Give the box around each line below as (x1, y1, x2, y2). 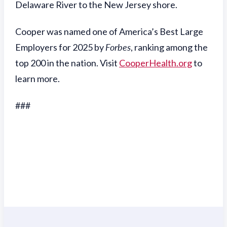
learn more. (15, 73, 60, 85)
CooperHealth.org (119, 57, 192, 69)
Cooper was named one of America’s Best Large (15, 26, 203, 37)
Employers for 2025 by (15, 42, 105, 53)
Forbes (105, 42, 131, 53)
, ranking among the (131, 42, 208, 53)
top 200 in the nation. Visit (15, 57, 119, 69)
